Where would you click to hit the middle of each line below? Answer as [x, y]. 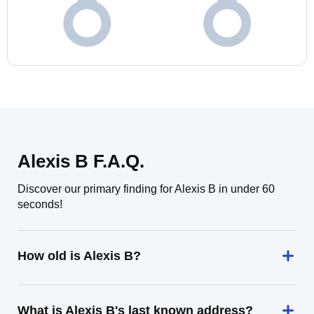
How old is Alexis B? [79, 256]
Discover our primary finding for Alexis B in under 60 [146, 189]
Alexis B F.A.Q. [81, 161]
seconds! [40, 204]
